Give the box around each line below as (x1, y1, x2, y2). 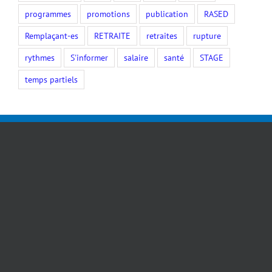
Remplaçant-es (25, 29, 78, 41)
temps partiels (25, 73, 78, 85)
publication (146, 7, 188, 19)
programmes (25, 7, 71, 19)
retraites (146, 29, 177, 41)
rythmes (25, 51, 55, 63)
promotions (87, 7, 130, 19)
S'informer (70, 51, 108, 63)
